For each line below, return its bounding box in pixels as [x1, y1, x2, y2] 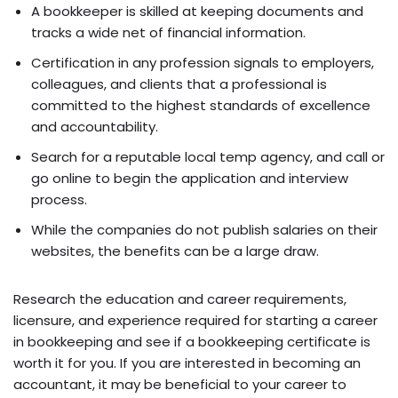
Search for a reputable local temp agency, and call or [31, 147, 385, 167]
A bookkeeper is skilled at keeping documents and [31, 2, 363, 21]
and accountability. [31, 117, 158, 137]
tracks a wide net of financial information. [31, 23, 306, 43]
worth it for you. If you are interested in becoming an [13, 354, 361, 373]
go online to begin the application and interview [31, 169, 348, 188]
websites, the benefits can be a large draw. [31, 242, 319, 261]
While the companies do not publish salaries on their [31, 220, 378, 240]
